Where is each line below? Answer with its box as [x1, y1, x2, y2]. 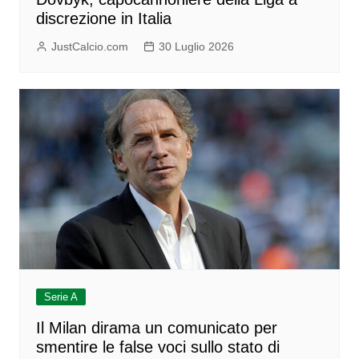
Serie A [43, 291, 78, 304]
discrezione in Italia [35, 9, 171, 27]
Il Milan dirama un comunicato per [35, 319, 277, 337]
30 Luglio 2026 [158, 39, 234, 53]
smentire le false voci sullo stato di [35, 338, 280, 357]
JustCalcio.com [50, 39, 128, 53]
